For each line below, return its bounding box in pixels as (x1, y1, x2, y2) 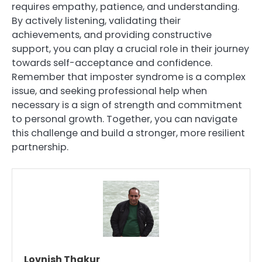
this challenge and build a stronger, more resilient (12, 126, 245, 140)
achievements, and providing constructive (12, 27, 212, 42)
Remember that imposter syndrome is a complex (12, 70, 246, 84)
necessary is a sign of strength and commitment (12, 98, 242, 112)
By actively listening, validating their (12, 13, 181, 27)
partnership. (12, 140, 68, 154)
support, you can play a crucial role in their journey (12, 42, 249, 56)
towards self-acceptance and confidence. (12, 56, 212, 70)
